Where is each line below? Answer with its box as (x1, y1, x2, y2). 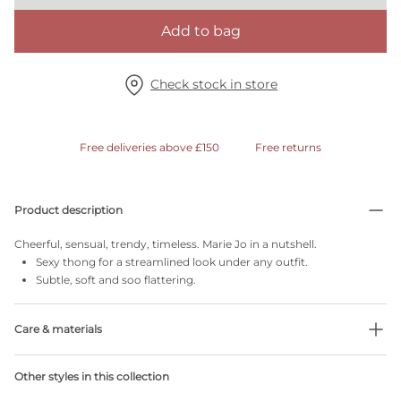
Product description (14, 203, 123, 217)
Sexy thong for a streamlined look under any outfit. (36, 255, 308, 269)
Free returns (255, 141, 321, 154)
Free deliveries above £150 (80, 141, 219, 154)
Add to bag (160, 22, 241, 39)
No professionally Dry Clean (36, 380, 184, 393)
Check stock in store (150, 76, 277, 92)
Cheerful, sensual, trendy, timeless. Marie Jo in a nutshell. (14, 237, 317, 251)
